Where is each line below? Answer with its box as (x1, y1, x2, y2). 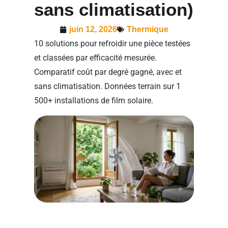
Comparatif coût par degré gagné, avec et (34, 67, 182, 77)
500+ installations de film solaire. (34, 95, 154, 105)
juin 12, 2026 (69, 24, 117, 34)
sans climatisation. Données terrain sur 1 (34, 81, 181, 91)
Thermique (127, 24, 168, 34)
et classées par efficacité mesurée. (34, 52, 157, 63)
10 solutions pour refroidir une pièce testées (34, 38, 191, 48)
